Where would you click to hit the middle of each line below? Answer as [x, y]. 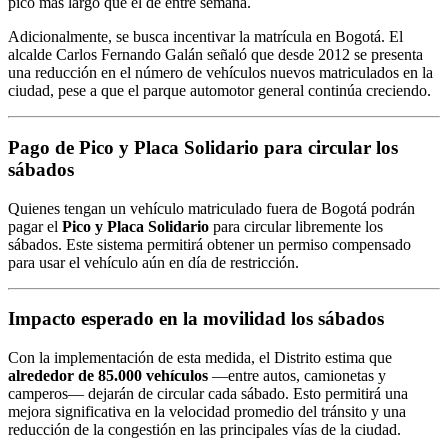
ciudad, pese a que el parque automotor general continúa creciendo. [219, 91]
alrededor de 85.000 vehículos [108, 376]
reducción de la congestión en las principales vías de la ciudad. [204, 430]
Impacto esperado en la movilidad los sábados [196, 319]
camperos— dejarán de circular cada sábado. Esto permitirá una [208, 394]
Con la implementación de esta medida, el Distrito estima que [200, 358]
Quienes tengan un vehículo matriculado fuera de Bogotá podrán [211, 208]
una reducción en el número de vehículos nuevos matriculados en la [220, 73]
